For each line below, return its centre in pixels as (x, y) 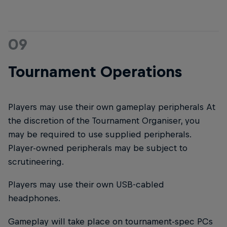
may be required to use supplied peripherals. (100, 135)
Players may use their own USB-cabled (86, 185)
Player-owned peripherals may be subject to (98, 148)
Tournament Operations (95, 72)
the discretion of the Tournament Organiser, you (104, 121)
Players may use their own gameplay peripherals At (112, 107)
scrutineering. (36, 162)
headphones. (34, 198)
